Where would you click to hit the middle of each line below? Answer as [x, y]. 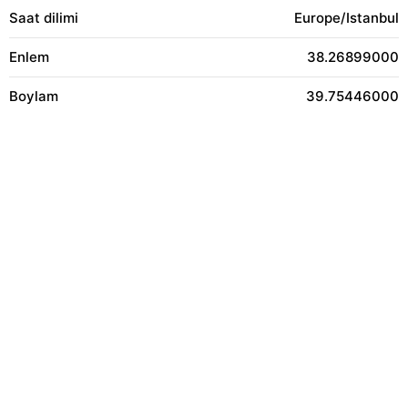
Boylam [34, 96]
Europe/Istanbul [347, 18]
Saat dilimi [44, 18]
